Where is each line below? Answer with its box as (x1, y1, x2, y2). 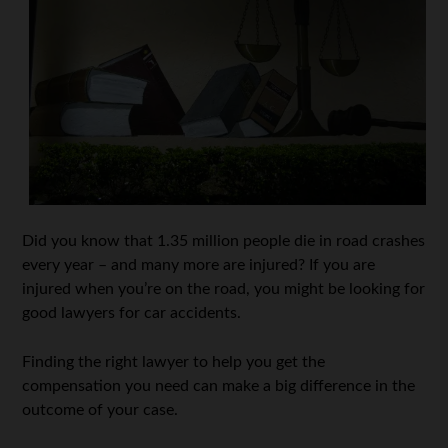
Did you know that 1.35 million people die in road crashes (22, 232, 426, 249)
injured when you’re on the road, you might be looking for (22, 280, 426, 297)
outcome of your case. (22, 401, 179, 418)
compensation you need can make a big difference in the (22, 377, 416, 394)
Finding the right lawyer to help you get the (22, 353, 326, 370)
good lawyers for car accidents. (22, 304, 242, 321)
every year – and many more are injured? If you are (22, 256, 376, 273)
